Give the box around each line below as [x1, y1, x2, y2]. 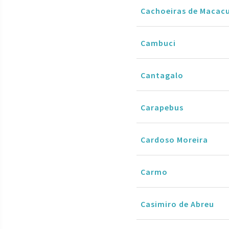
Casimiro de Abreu [141, 198, 214, 209]
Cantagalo [141, 70, 184, 80]
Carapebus [141, 102, 184, 112]
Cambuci [141, 37, 176, 48]
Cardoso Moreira [141, 134, 208, 145]
